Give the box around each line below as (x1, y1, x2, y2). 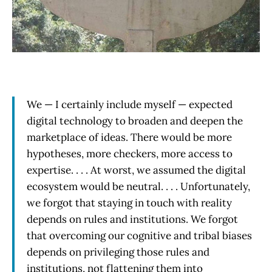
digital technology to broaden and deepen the (27, 114, 243, 127)
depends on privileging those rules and (27, 245, 209, 259)
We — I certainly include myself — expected (27, 97, 233, 111)
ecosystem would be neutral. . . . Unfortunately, (27, 179, 250, 193)
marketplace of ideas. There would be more (27, 130, 232, 144)
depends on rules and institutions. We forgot (27, 212, 238, 226)
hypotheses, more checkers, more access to (27, 146, 233, 160)
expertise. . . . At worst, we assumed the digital (27, 163, 246, 177)
